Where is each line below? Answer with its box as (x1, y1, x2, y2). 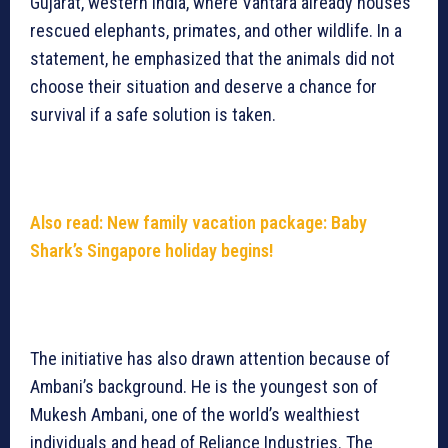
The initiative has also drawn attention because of (30, 348, 390, 370)
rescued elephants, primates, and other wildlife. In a (30, 20, 402, 42)
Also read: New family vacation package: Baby (30, 212, 367, 234)
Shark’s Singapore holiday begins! (30, 240, 273, 262)
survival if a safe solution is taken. (30, 104, 276, 126)
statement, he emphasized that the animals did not (30, 48, 395, 70)
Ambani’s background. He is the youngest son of (30, 376, 378, 398)
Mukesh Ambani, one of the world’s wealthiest (30, 404, 360, 426)
